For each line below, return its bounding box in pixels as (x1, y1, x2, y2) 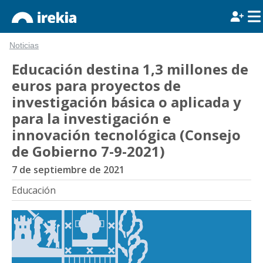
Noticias (9, 41, 39, 50)
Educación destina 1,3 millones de (12, 59, 248, 79)
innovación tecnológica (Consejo (12, 125, 241, 144)
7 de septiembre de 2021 (12, 163, 124, 176)
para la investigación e (12, 109, 171, 128)
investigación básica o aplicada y (12, 92, 241, 112)
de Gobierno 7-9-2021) (12, 141, 165, 161)
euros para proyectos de (12, 76, 181, 95)
